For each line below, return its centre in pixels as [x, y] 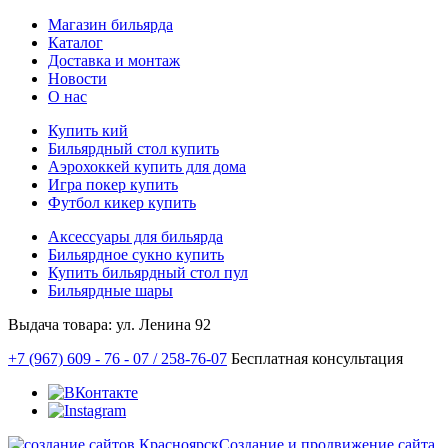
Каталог [75, 42]
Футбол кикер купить [122, 202]
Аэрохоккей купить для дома [147, 166]
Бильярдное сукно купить [136, 254]
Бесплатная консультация [317, 358]
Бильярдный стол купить [133, 148]
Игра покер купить [113, 184]
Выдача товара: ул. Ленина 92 [109, 324]
